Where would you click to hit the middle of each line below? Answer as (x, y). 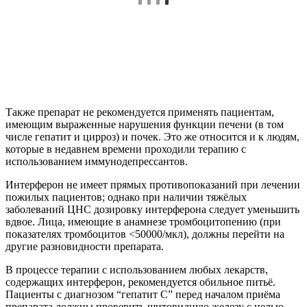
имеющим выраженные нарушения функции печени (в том (145, 124)
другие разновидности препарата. (85, 246)
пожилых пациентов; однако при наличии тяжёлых (126, 197)
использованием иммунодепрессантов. (97, 161)
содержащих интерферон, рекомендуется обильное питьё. (140, 282)
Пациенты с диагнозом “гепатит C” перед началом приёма (143, 294)
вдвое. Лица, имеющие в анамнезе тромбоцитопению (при (143, 221)
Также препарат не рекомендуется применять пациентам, (140, 112)
